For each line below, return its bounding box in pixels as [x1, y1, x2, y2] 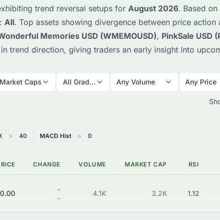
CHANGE [33, 161, 60, 168]
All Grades [62, 78, 97, 86]
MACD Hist [39, 132, 71, 140]
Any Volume [116, 78, 155, 86]
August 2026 [128, 3, 178, 14]
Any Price [185, 78, 217, 86]
